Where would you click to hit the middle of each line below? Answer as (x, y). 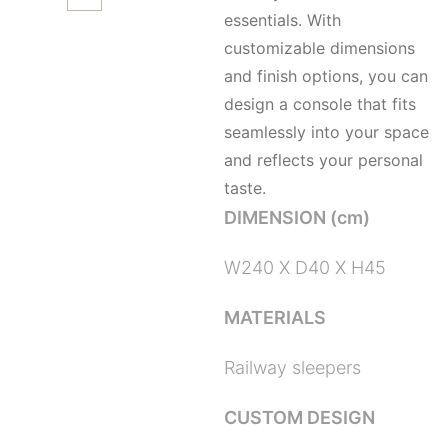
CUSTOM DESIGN (299, 417)
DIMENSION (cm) (297, 217)
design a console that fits (320, 104)
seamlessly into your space (326, 132)
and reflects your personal (323, 160)
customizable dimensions (319, 48)
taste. (245, 188)
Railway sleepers (292, 367)
